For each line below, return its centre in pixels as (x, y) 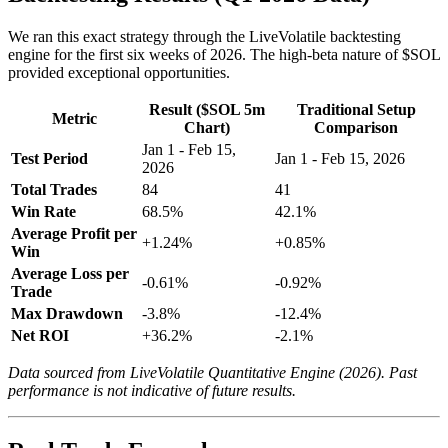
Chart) (206, 128)
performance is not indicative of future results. (152, 391)
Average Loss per (70, 274)
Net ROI (40, 336)
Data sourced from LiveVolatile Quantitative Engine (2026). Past (212, 373)
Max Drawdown (67, 314)
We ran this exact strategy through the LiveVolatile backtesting (204, 37)
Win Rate (43, 212)
